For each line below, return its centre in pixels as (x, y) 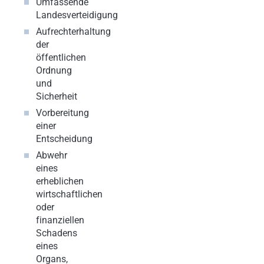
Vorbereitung (62, 113)
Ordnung (54, 70)
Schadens (57, 233)
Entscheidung (64, 138)
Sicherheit (57, 96)
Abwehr (52, 155)
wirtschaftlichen (69, 194)
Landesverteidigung (77, 15)
